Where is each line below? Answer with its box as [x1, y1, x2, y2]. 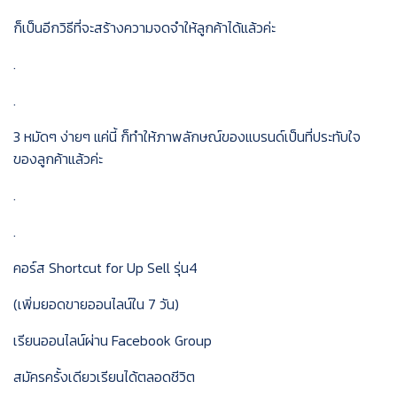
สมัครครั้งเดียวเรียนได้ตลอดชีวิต [13, 366, 195, 387]
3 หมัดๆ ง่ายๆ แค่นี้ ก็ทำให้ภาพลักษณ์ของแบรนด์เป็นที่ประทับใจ [13, 126, 361, 147]
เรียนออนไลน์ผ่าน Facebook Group [13, 330, 212, 351]
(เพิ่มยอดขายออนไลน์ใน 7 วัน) [13, 293, 179, 315]
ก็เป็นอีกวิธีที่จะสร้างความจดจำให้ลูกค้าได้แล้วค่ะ [13, 17, 276, 38]
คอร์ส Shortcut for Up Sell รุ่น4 [13, 257, 198, 278]
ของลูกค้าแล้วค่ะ [13, 148, 103, 169]
